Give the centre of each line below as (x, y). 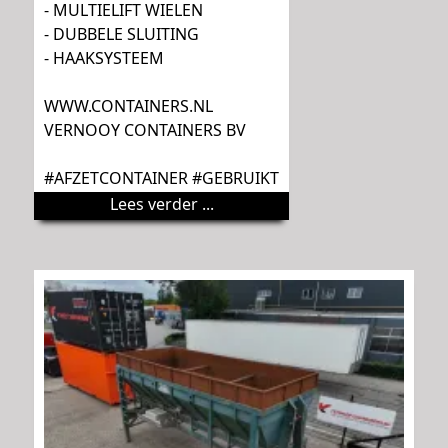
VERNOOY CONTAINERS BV (145, 130)
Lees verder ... (161, 204)
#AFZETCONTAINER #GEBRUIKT (161, 178)
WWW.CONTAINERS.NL (128, 106)
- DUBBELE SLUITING (121, 34)
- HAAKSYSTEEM (104, 58)
